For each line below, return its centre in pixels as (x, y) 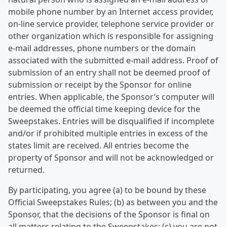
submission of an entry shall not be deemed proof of (109, 72)
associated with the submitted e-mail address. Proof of (113, 60)
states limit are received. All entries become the (99, 145)
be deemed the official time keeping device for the (104, 109)
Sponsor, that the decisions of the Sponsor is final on (109, 214)
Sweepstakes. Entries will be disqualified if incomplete (111, 121)
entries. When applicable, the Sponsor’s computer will (111, 97)
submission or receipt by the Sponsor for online (100, 85)
